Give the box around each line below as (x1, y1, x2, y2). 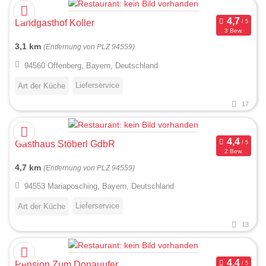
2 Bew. (224, 148, 243, 155)
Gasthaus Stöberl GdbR (15, 138, 115, 149)
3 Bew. (224, 27, 243, 34)
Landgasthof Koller (15, 18, 94, 28)
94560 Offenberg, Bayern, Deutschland (24, 61, 158, 70)
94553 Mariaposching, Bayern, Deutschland (24, 181, 174, 191)
